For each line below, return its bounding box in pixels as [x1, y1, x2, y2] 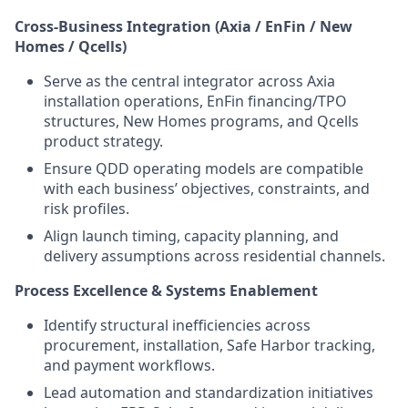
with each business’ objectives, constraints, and [44, 178, 370, 199]
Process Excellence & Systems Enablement [15, 280, 318, 301]
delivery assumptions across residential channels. [44, 245, 385, 266]
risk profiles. [44, 198, 129, 219]
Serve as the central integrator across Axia [44, 70, 335, 91]
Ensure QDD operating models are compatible [44, 158, 363, 178]
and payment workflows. [44, 354, 215, 375]
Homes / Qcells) [15, 36, 127, 56]
